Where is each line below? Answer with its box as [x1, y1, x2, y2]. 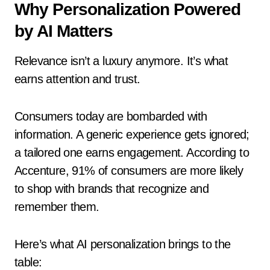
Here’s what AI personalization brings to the [14, 237, 231, 251]
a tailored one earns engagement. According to [14, 146, 249, 159]
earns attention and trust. [14, 72, 140, 86]
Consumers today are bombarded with [14, 110, 207, 123]
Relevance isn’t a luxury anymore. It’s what [14, 54, 228, 67]
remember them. [14, 200, 99, 213]
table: [14, 256, 42, 269]
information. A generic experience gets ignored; [14, 128, 250, 141]
